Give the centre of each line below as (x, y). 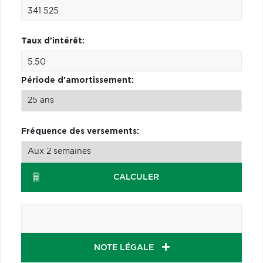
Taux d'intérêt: (53, 41)
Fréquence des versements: (80, 131)
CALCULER (136, 177)
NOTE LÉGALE (125, 247)
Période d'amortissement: (77, 80)
